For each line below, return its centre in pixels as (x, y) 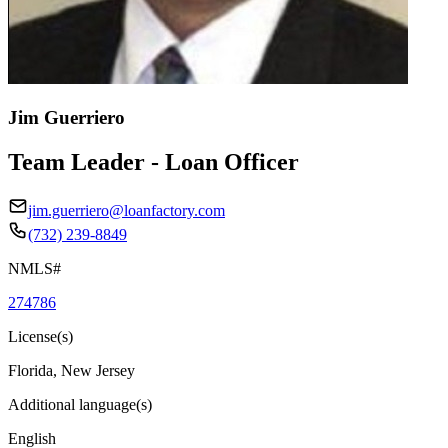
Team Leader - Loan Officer (153, 161)
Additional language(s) (80, 404)
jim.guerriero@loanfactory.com (126, 210)
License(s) (40, 336)
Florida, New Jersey (71, 370)
